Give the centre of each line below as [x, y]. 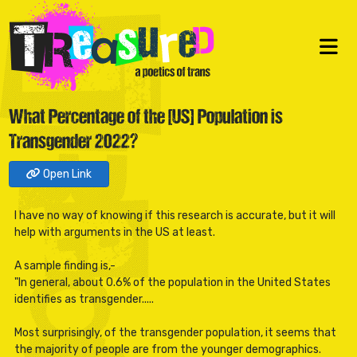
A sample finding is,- [65, 265]
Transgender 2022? [73, 143]
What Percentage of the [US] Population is [145, 118]
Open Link [66, 174]
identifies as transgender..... [84, 299]
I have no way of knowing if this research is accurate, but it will [175, 215]
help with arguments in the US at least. [114, 232]
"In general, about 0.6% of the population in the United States [172, 282]
